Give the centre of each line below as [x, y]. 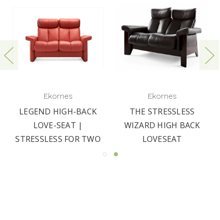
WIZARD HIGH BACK [162, 125]
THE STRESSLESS [162, 111]
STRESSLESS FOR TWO [58, 139]
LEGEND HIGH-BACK [58, 111]
